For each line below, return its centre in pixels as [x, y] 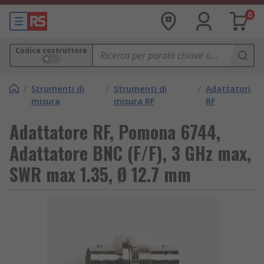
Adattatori [228, 89]
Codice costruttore [51, 50]
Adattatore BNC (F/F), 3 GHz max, [130, 153]
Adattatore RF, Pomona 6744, [115, 132]
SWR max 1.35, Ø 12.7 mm [100, 174]
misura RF [134, 101]
